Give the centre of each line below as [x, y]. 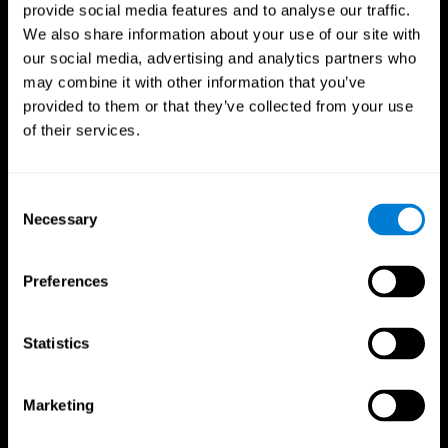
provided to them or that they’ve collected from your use [218, 106]
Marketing [58, 405]
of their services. [81, 130]
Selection [37, 223]
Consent [35, 199]
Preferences [66, 281]
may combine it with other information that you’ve [194, 82]
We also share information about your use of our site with [222, 34]
